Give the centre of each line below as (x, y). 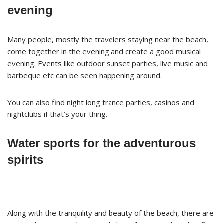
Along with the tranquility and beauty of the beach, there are (111, 212)
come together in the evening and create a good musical (104, 51)
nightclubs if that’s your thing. (57, 114)
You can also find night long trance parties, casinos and (101, 102)
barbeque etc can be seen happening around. (85, 75)
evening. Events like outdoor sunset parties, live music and (108, 63)
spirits (25, 159)
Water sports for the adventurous (102, 143)
